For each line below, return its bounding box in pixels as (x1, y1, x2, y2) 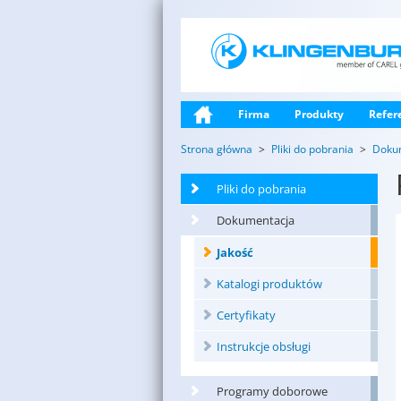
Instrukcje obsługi (217, 338, 311, 355)
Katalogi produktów (217, 276, 322, 293)
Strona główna (181, 141, 252, 158)
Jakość (217, 244, 253, 261)
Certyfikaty (217, 307, 276, 324)
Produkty (294, 107, 344, 123)
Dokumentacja (217, 212, 294, 229)
